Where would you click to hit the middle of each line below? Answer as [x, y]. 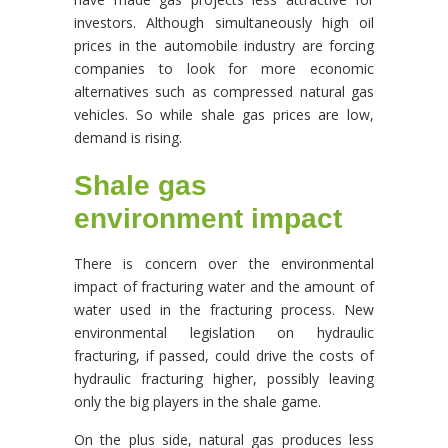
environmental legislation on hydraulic [224, 332]
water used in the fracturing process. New [224, 309]
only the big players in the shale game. [197, 401]
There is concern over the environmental [224, 263]
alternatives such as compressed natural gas [224, 91]
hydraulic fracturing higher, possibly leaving [224, 378]
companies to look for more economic [224, 68]
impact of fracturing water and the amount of [224, 286]
